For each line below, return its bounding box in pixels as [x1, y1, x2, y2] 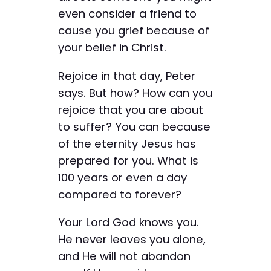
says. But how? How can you [58, 85, 212, 100]
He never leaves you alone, [58, 232, 206, 247]
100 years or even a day [58, 169, 187, 185]
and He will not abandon [58, 249, 191, 264]
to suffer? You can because [58, 119, 211, 134]
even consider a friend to [58, 6, 197, 22]
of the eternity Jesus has [58, 135, 196, 151]
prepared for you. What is [58, 152, 198, 168]
